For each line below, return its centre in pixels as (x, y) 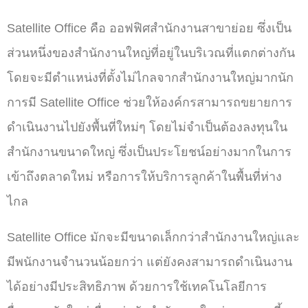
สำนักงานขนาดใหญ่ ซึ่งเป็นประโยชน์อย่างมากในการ (149, 152)
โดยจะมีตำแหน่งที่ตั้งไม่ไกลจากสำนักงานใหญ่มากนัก (150, 78)
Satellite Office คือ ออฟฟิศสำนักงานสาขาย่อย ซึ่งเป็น (149, 28)
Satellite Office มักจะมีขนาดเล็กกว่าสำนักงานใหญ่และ (153, 237)
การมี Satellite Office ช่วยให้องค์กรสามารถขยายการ (150, 102)
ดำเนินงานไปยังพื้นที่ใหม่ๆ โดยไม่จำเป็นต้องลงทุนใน (147, 127)
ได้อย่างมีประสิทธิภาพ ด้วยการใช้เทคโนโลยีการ (137, 287)
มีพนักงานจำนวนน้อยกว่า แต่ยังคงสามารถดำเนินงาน (150, 262)
